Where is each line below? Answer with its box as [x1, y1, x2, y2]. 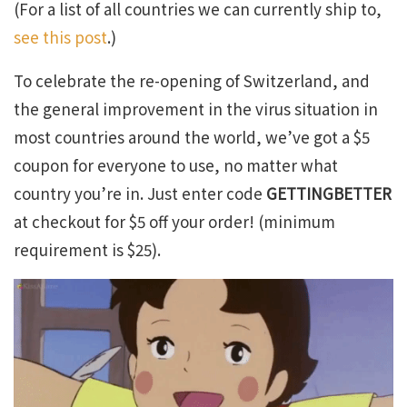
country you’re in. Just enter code [14, 182, 266, 204]
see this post [14, 25, 107, 48]
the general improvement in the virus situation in [14, 97, 378, 120]
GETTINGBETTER [266, 182, 392, 204]
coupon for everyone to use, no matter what [14, 154, 338, 176]
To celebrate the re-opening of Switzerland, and [14, 69, 370, 92]
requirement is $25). [14, 238, 161, 261]
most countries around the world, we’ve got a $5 [14, 125, 370, 148]
